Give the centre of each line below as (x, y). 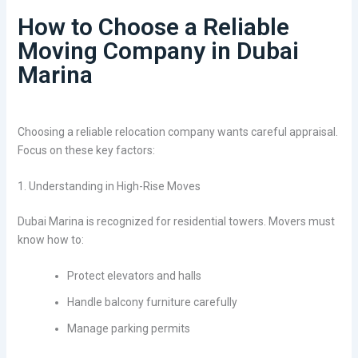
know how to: (50, 240)
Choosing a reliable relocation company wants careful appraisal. (177, 131)
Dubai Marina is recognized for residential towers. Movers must (176, 222)
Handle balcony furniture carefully (152, 302)
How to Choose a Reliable (153, 26)
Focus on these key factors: (86, 150)
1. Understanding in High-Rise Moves (109, 187)
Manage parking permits (128, 329)
